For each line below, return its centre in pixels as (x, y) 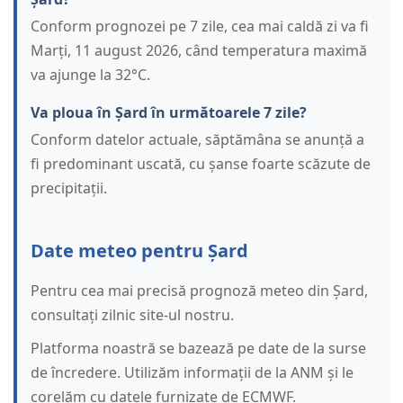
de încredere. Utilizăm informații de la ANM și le (192, 373)
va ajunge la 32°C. (90, 75)
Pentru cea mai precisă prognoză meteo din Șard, (199, 291)
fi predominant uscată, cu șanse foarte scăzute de (201, 164)
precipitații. (69, 188)
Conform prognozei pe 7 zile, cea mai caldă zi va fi (200, 27)
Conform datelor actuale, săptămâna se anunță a (197, 140)
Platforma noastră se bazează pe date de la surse (198, 349)
